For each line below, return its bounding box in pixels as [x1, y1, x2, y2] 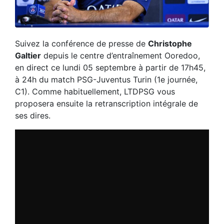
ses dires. [15, 110, 50, 121]
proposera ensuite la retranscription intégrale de [15, 98, 198, 109]
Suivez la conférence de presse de [15, 38, 148, 49]
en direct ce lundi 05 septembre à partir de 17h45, [15, 62, 205, 73]
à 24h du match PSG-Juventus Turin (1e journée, [15, 74, 197, 85]
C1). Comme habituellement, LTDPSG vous [15, 86, 175, 97]
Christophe [148, 38, 192, 49]
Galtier [15, 50, 41, 61]
